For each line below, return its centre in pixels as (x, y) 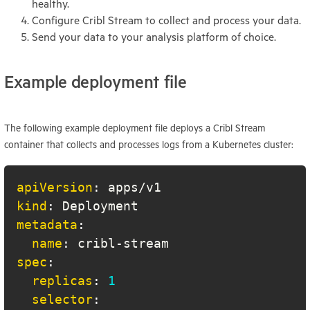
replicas (62, 281)
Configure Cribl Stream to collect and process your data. (166, 20)
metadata (47, 225)
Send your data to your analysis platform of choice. (154, 37)
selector (62, 300)
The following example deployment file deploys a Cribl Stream (135, 128)
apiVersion (55, 188)
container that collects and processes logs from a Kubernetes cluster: (149, 145)
